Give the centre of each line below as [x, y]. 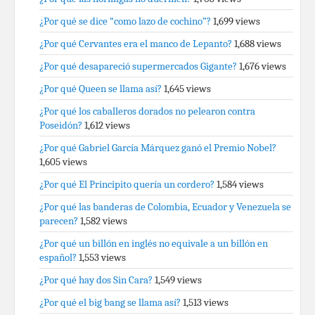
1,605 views [63, 162]
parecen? [59, 221]
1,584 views [240, 184]
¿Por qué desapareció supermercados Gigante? [138, 66]
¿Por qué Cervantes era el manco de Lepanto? [136, 44]
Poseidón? [61, 125]
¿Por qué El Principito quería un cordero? [127, 184]
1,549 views [178, 280]
